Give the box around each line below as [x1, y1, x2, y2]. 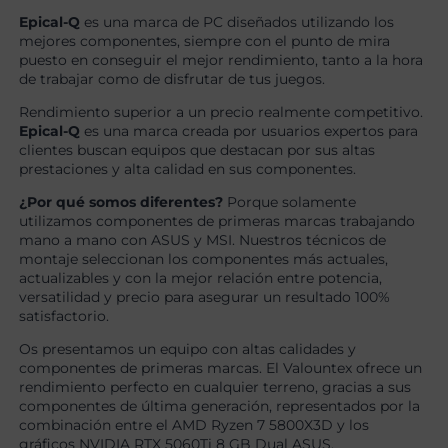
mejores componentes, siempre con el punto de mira [19, 32, 391, 51]
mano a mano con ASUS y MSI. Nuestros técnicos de [19, 231, 387, 250]
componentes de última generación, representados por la [19, 397, 421, 416]
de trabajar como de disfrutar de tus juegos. [19, 70, 326, 89]
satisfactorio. [19, 307, 110, 326]
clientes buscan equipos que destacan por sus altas [19, 141, 376, 160]
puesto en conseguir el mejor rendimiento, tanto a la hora [19, 51, 424, 70]
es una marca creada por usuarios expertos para [80, 122, 419, 141]
